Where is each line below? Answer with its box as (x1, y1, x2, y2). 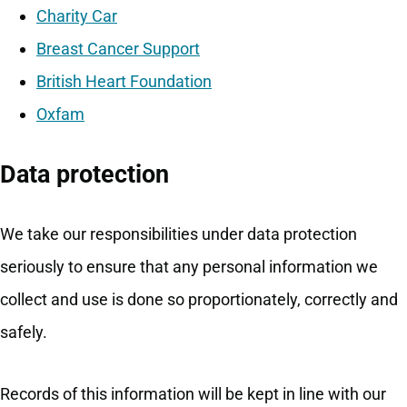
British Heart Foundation (36, 72, 212, 92)
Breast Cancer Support (36, 39, 200, 59)
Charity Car (36, 6, 117, 26)
